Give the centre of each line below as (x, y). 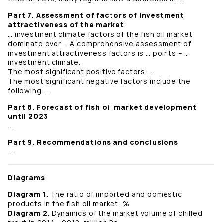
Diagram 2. (29, 213)
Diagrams (27, 178)
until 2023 (29, 116)
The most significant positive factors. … (81, 72)
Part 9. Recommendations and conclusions (93, 142)
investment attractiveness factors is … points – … (99, 53)
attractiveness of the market (66, 25)
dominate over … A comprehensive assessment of (100, 44)
